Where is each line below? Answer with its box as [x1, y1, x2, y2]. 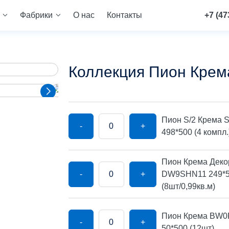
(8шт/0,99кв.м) [161, 181, 215, 191]
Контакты [106, 11, 142, 19]
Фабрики [19, 11, 53, 19]
